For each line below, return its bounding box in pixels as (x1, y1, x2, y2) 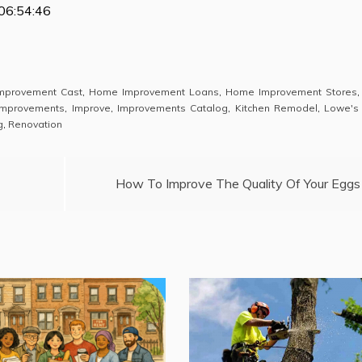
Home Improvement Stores (225, 85, 357, 98)
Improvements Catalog (117, 101, 229, 114)
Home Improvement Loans (89, 85, 219, 98)
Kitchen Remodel (234, 101, 318, 114)
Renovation (8, 117, 62, 130)
